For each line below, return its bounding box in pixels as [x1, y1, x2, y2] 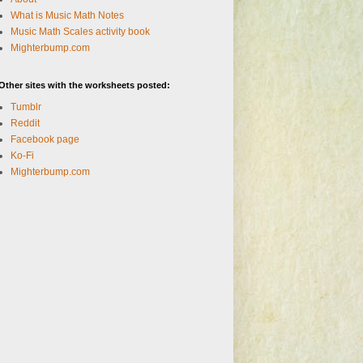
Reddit [11, 117, 40, 130]
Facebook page [11, 134, 79, 146]
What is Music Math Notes [11, 10, 124, 22]
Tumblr [11, 101, 41, 113]
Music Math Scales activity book [11, 26, 150, 38]
